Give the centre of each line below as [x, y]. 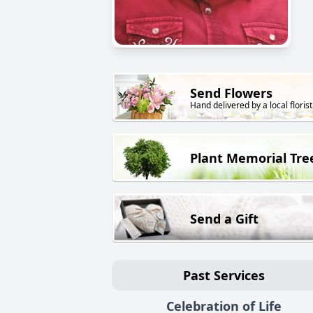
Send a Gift [224, 218]
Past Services [224, 275]
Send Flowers [231, 93]
